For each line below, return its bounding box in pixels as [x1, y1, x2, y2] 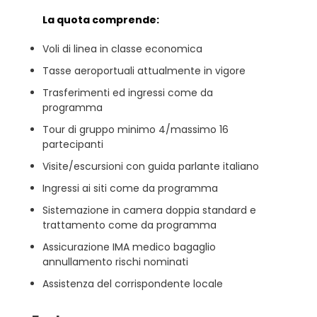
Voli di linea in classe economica [42, 42, 202, 56]
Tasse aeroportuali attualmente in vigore [42, 64, 246, 78]
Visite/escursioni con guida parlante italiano [42, 159, 259, 173]
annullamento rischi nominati [42, 255, 188, 269]
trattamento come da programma [42, 218, 217, 232]
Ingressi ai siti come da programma [42, 181, 218, 195]
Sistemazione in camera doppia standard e [42, 203, 256, 217]
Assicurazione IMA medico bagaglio [42, 240, 216, 254]
